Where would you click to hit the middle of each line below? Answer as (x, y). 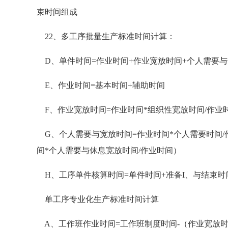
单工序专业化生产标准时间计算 (98, 199)
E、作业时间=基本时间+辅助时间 (101, 85)
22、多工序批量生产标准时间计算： (106, 36)
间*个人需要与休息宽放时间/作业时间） (109, 150)
